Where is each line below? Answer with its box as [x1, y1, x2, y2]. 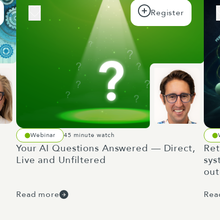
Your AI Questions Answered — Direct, [16, 142, 195, 155]
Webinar [30, 131, 56, 139]
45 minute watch [64, 131, 115, 139]
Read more [16, 189, 59, 200]
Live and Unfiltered [16, 154, 106, 166]
